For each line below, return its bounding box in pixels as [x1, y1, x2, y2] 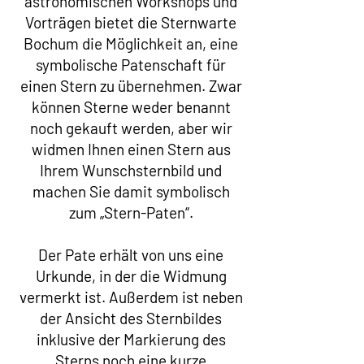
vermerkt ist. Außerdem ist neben [19, 288, 243, 306]
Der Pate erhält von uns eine [38, 245, 223, 264]
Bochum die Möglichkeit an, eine [24, 34, 238, 53]
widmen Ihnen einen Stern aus [31, 140, 231, 158]
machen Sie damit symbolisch [32, 182, 230, 201]
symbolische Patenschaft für [36, 55, 226, 74]
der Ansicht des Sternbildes [40, 309, 222, 327]
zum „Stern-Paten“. [68, 203, 193, 222]
